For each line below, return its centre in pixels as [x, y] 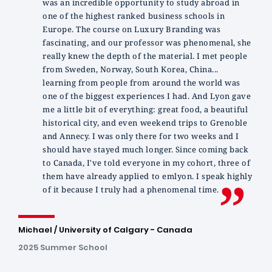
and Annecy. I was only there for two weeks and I [141, 136]
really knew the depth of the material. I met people [145, 56]
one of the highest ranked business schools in [134, 15]
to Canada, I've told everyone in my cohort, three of [147, 162]
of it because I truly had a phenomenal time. [131, 189]
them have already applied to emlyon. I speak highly [148, 176]
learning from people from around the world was [141, 82]
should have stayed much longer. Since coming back [146, 149]
